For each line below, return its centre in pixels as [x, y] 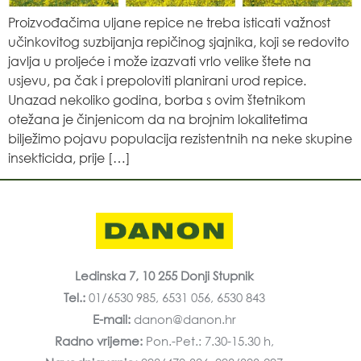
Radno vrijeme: [100, 341]
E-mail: [111, 320]
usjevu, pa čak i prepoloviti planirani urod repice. [157, 80]
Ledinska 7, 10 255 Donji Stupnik [164, 276]
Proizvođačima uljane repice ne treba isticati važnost [169, 22]
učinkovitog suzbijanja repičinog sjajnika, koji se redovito [178, 41]
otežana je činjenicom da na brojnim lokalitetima [158, 118]
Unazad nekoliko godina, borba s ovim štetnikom [157, 99]
